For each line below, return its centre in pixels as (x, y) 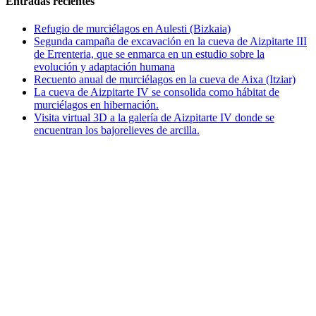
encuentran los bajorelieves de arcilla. (117, 130)
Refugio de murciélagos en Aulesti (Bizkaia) (132, 28)
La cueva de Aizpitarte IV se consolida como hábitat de (157, 92)
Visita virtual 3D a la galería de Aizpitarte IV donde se (154, 117)
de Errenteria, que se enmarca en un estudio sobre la (149, 54)
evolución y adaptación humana (104, 66)
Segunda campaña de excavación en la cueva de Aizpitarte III (170, 41)
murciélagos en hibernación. (96, 104)
